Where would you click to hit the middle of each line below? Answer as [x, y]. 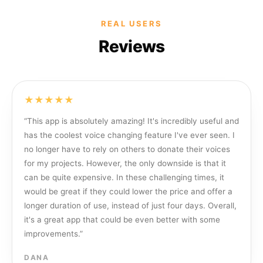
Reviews [131, 46]
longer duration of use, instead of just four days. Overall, [130, 205]
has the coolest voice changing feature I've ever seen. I [129, 135]
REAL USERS [131, 23]
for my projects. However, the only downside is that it [125, 163]
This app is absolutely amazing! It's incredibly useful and [133, 121]
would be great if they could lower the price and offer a [128, 191]
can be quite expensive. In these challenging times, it [124, 177]
